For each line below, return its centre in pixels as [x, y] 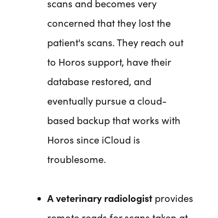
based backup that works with [114, 120]
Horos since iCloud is [94, 139]
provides [173, 198]
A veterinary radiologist [100, 198]
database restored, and [99, 81]
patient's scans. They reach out [115, 42]
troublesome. [77, 159]
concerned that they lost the [109, 23]
